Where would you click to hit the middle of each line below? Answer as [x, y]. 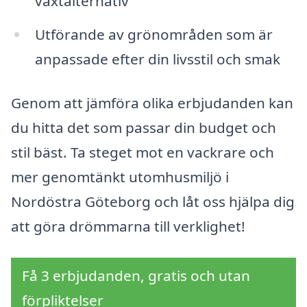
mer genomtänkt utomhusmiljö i [120, 177]
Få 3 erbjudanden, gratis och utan [136, 275]
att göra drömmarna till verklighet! [128, 226]
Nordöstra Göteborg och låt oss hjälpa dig [153, 202]
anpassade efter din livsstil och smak [157, 59]
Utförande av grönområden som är [153, 35]
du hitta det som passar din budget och [144, 128]
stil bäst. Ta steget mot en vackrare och [143, 152]
